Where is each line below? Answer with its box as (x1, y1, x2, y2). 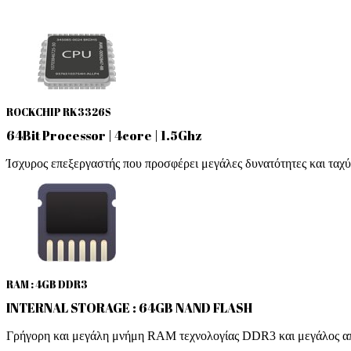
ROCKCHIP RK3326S (6, 104, 111, 119)
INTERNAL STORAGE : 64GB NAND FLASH (6, 299, 252, 317)
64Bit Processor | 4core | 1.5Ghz (6, 126, 202, 144)
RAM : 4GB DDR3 (6, 277, 88, 291)
